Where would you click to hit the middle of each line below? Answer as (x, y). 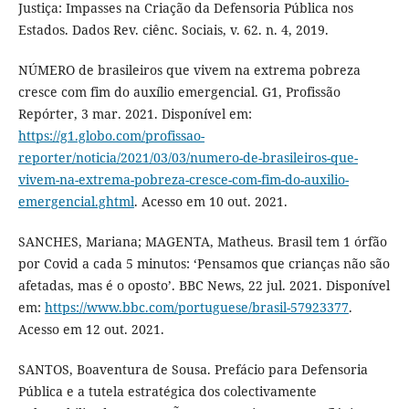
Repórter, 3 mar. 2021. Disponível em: (135, 113)
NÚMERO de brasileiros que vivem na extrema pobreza (189, 69)
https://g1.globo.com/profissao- (111, 135)
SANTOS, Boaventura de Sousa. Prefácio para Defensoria (193, 369)
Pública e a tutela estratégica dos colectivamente (167, 391)
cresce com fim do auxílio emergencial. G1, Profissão (179, 91)
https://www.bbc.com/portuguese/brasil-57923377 (196, 307)
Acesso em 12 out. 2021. (91, 329)
